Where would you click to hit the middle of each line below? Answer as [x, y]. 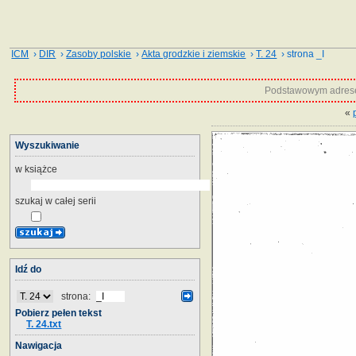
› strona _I [301, 54]
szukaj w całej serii [56, 201]
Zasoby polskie [99, 54]
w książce [36, 169]
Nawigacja [39, 345]
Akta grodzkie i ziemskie [194, 54]
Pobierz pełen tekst [58, 313]
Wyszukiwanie [47, 145]
